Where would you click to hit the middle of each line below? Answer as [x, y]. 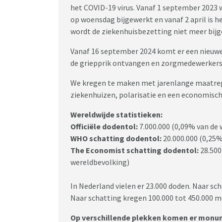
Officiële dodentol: [105, 127]
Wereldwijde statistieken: [116, 115]
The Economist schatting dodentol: [135, 150]
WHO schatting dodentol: [117, 139]
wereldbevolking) [100, 162]
